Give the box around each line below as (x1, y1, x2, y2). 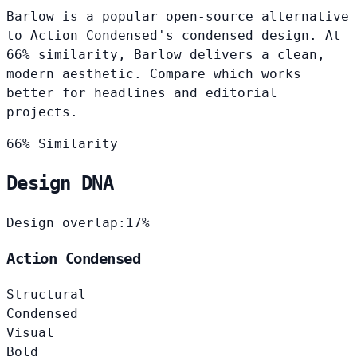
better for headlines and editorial (6, 84, 277, 100)
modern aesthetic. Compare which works (6, 65, 301, 81)
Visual (6, 324, 54, 340)
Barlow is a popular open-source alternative (6, 8, 349, 24)
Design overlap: (6, 215, 126, 231)
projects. (6, 104, 78, 120)
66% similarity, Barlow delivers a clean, (6, 46, 325, 62)
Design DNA (6, 172, 113, 195)
